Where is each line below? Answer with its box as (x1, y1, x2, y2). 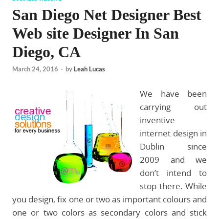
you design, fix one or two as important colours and (12, 193, 207, 205)
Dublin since (140, 140, 207, 152)
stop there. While (140, 180, 207, 192)
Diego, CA (12, 43, 81, 61)
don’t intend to (140, 167, 207, 178)
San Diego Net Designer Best (12, 5, 201, 23)
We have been (140, 88, 207, 99)
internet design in (140, 127, 207, 139)
